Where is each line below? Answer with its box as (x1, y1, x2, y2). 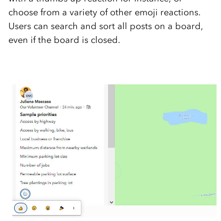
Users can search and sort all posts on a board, (8, 20, 203, 32)
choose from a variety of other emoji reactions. (8, 6, 201, 18)
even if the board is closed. (8, 34, 120, 45)
